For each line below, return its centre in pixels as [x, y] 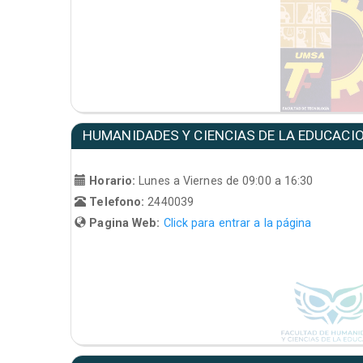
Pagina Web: [125, 223]
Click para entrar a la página [237, 223]
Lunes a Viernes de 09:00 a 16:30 [226, 181]
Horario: [113, 181]
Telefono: [117, 202]
